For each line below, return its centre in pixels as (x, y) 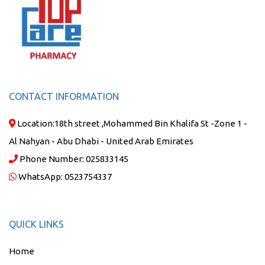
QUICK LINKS (36, 224)
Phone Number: (52, 159)
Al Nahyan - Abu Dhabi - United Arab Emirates (101, 141)
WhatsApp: (41, 177)
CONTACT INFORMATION (64, 96)
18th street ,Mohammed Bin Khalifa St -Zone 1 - (151, 123)
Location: (35, 123)
